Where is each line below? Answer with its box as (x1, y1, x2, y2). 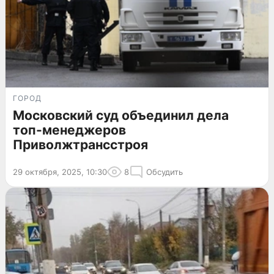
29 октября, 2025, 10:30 (13, 166, 107, 177)
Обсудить (146, 166, 183, 177)
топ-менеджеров (13, 122, 126, 138)
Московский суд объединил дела (13, 107, 229, 123)
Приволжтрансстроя (13, 136, 148, 152)
